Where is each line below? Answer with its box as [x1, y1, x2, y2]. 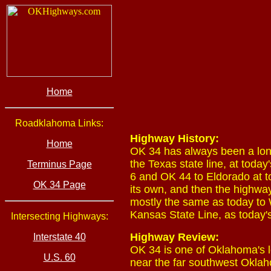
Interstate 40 [33, 232, 86, 242]
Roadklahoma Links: [15, 118, 103, 128]
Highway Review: [130, 231, 219, 243]
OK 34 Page [33, 180, 86, 190]
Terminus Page [27, 159, 92, 169]
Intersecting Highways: [10, 211, 108, 221]
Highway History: [130, 132, 219, 145]
